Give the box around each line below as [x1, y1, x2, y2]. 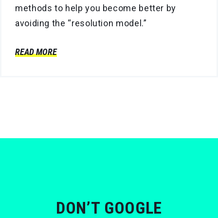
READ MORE [15, 47, 57, 57]
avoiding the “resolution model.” [15, 18, 147, 29]
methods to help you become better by [15, 3, 177, 14]
